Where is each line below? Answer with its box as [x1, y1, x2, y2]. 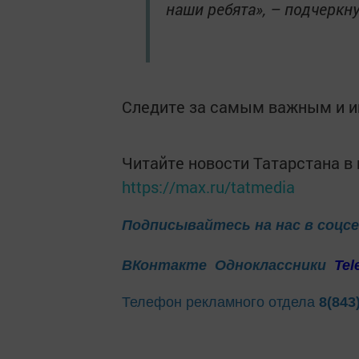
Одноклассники [215, 256, 330, 273]
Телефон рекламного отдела [122, 293, 319, 310]
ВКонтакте [122, 256, 207, 273]
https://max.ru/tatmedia [122, 176, 295, 197]
